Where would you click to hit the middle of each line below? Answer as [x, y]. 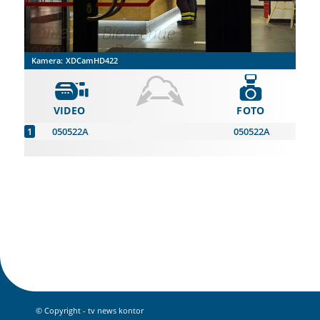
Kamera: [47, 60]
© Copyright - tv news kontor [90, 311]
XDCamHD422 [91, 60]
